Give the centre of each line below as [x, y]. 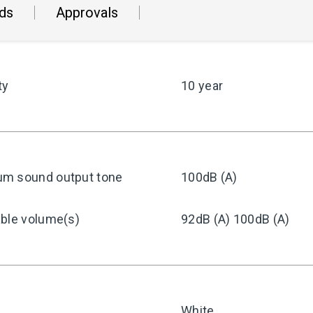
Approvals [87, 13]
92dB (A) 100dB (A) [235, 219]
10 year [202, 86]
